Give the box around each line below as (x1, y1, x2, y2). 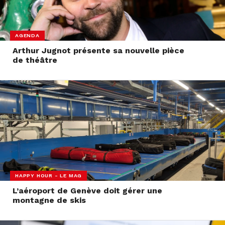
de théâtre (12, 55, 57, 65)
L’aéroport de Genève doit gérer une (12, 186, 162, 196)
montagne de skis (12, 195, 86, 205)
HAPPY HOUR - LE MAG (15, 172, 82, 179)
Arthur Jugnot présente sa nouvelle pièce (12, 46, 184, 56)
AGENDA (15, 32, 40, 39)
